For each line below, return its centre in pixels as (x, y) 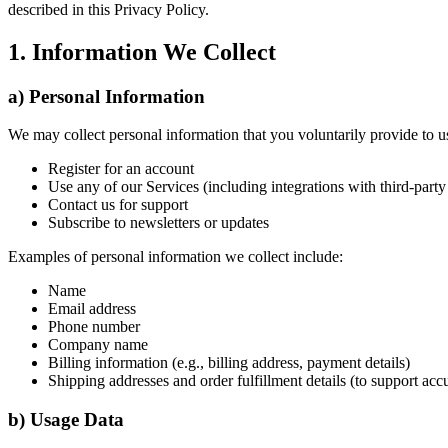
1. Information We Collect (142, 51)
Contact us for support (118, 205)
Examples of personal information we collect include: (175, 257)
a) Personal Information (106, 96)
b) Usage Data (66, 420)
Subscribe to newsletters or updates (158, 223)
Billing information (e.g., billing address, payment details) (229, 363)
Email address (92, 309)
